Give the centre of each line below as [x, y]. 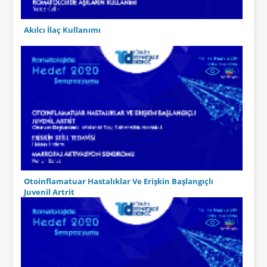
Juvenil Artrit [49, 192]
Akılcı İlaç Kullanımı [62, 30]
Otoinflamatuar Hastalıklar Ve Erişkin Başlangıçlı [118, 181]
